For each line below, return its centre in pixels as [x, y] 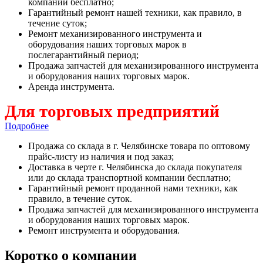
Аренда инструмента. [71, 87]
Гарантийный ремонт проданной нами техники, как [133, 188]
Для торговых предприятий [112, 111]
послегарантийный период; [83, 55]
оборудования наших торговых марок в [107, 45]
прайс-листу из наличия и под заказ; [101, 157]
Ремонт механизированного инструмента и [115, 34]
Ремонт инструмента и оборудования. [104, 231]
